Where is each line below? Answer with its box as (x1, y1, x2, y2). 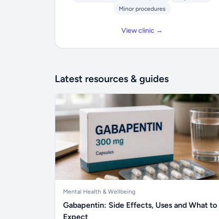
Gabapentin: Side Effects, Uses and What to (63, 200, 217, 210)
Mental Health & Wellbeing (63, 188, 135, 195)
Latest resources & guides (55, 73, 169, 85)
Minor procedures (118, 5, 166, 12)
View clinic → (121, 26, 163, 35)
